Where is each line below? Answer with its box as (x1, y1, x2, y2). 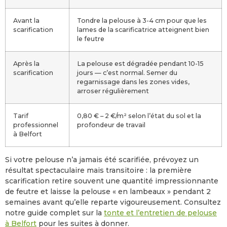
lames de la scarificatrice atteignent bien (77, 26, 209, 33)
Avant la (13, 17, 40, 24)
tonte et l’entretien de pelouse (104, 208, 217, 217)
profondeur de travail (77, 121, 145, 129)
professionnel (13, 121, 58, 129)
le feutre (77, 35, 104, 43)
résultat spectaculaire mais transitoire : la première (5, 166, 192, 175)
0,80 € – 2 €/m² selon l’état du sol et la (77, 112, 201, 120)
